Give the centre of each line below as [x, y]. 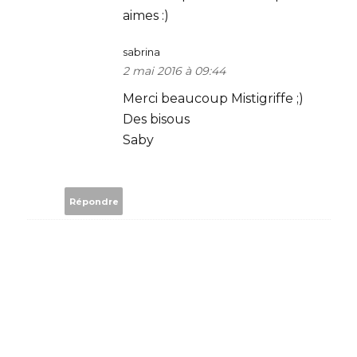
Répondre [94, 201]
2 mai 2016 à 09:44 [174, 71]
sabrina [141, 52]
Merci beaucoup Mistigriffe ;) [213, 98]
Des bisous [156, 119]
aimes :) [146, 16]
